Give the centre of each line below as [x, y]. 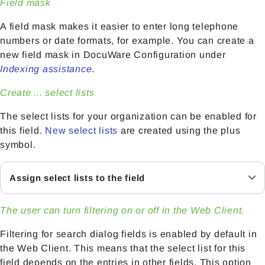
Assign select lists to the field [77, 178]
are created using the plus [179, 131]
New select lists [81, 131]
